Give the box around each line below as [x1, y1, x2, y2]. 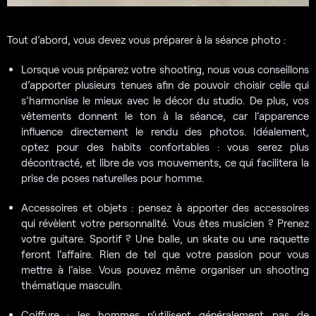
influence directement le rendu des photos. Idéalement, [21, 125, 309, 138]
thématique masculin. [21, 279, 122, 292]
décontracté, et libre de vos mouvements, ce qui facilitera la [21, 156, 309, 169]
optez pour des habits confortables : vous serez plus [21, 140, 309, 154]
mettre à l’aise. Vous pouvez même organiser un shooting [21, 263, 309, 276]
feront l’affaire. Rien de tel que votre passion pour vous [21, 248, 309, 261]
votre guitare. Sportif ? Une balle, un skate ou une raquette [21, 232, 309, 245]
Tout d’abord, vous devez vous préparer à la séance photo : [7, 33, 286, 47]
